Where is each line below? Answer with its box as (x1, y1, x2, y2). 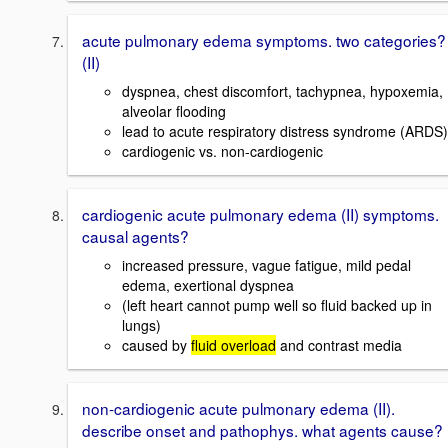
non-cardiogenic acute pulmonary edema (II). (82, 396, 395, 419)
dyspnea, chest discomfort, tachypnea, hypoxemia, (122, 80, 443, 101)
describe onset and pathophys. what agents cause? (82, 418, 443, 441)
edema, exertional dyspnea (122, 274, 294, 295)
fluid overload (191, 334, 276, 355)
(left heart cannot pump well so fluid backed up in (122, 294, 432, 315)
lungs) (122, 314, 161, 335)
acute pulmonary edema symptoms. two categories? (82, 29, 446, 52)
